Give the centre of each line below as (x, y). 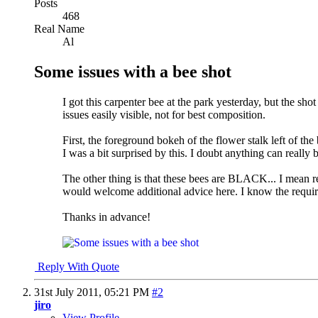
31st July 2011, (69, 292)
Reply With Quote (77, 266)
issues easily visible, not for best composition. (164, 114)
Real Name (59, 28)
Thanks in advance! (106, 216)
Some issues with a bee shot (133, 71)
